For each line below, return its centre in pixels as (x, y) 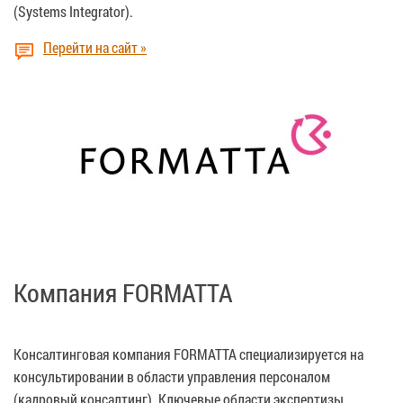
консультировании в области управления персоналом (172, 376)
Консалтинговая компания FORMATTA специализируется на (188, 354)
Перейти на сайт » (95, 47)
